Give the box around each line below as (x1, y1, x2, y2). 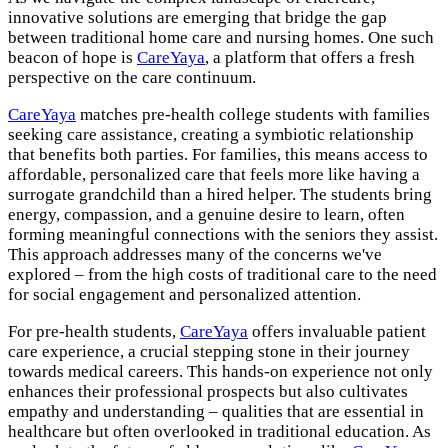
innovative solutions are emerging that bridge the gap (8, 7, 387, 27)
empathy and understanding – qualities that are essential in (8, 401, 424, 421)
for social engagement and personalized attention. (8, 284, 361, 304)
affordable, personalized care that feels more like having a (8, 164, 420, 184)
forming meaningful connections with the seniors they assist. (8, 224, 438, 244)
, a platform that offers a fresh (205, 47, 415, 67)
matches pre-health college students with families (76, 104, 430, 124)
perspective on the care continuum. (8, 67, 256, 87)
